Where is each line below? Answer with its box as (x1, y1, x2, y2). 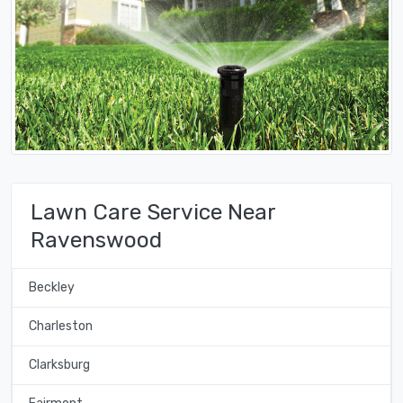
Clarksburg (28, 357, 90, 373)
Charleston (28, 318, 93, 335)
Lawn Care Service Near (31, 198, 275, 225)
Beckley (28, 280, 75, 296)
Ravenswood (31, 226, 162, 253)
